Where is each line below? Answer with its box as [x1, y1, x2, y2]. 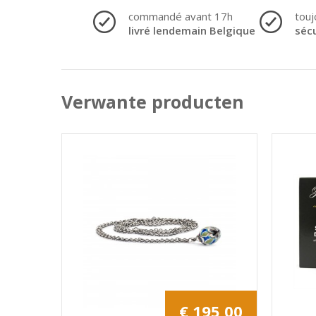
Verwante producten [61, 90, 244, 114]
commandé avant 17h [128, 9, 233, 24]
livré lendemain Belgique [128, 23, 255, 38]
